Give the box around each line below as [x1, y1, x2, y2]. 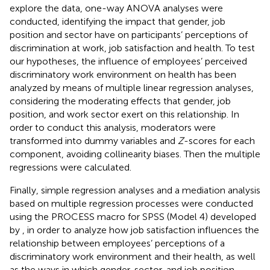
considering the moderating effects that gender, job [10, 95, 231, 107]
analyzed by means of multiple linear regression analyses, [10, 81, 254, 93]
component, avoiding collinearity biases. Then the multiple [10, 148, 260, 160]
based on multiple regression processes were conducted [10, 197, 253, 209]
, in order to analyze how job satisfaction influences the [22, 224, 259, 236]
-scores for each [184, 134, 255, 146]
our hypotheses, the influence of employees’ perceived [10, 55, 247, 67]
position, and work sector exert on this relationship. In [10, 108, 239, 120]
